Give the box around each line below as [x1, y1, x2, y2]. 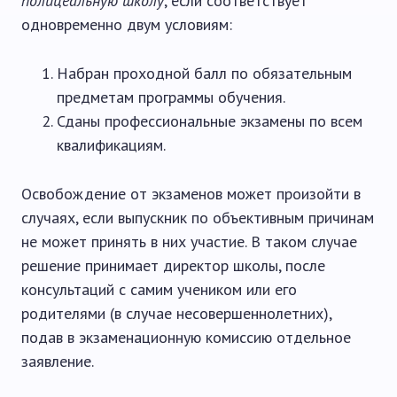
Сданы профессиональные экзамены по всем [57, 111, 362, 131]
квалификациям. [57, 135, 166, 155]
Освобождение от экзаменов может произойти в [21, 183, 361, 204]
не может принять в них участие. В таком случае [21, 231, 357, 252]
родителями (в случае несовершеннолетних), [21, 303, 331, 323]
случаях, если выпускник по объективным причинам [21, 207, 374, 228]
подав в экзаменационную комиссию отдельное [21, 327, 351, 347]
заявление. [21, 351, 94, 371]
